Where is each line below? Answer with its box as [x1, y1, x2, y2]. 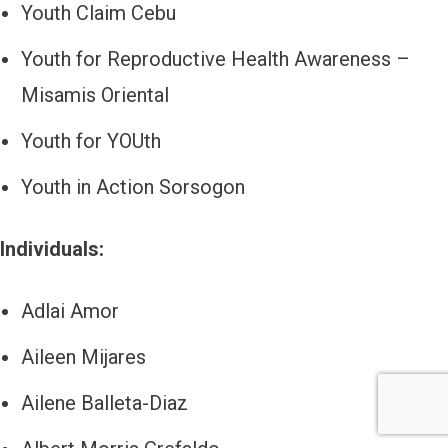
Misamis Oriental [21, 83, 169, 108]
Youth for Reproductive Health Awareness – [21, 47, 410, 72]
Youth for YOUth [21, 129, 161, 154]
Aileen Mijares [21, 345, 151, 370]
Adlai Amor [21, 299, 119, 324]
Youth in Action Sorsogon [21, 175, 245, 200]
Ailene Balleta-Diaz [21, 391, 188, 416]
